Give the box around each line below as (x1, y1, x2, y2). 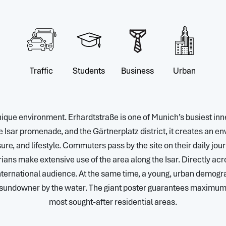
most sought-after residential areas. (49, 196, 177, 207)
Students (72, 65, 105, 76)
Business (121, 65, 154, 76)
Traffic (30, 65, 53, 76)
